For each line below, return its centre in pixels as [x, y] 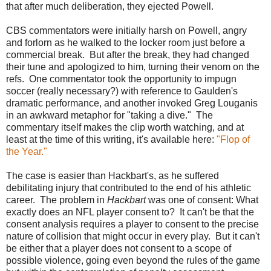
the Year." [27, 151]
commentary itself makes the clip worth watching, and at [125, 127]
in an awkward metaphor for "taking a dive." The [109, 115]
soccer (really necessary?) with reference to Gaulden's [122, 91]
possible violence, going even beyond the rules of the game [133, 260]
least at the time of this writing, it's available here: [110, 139]
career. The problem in [57, 200]
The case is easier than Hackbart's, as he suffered [113, 175]
